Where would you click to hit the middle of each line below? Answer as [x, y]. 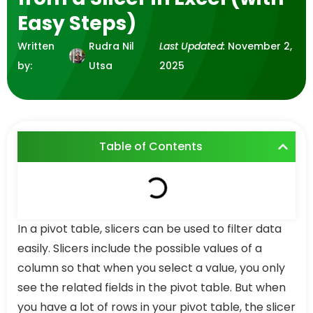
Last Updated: [192, 46]
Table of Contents [151, 146]
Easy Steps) [77, 23]
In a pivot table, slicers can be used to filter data [150, 229]
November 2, [260, 46]
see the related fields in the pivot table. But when [152, 287]
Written [36, 46]
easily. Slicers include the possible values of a [140, 248]
